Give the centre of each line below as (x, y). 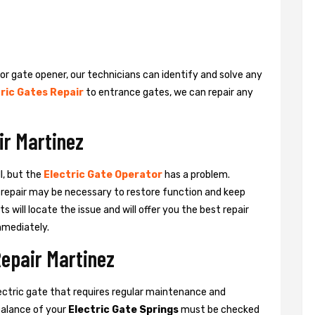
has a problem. (196, 174)
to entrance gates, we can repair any (168, 92)
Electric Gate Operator (103, 174)
